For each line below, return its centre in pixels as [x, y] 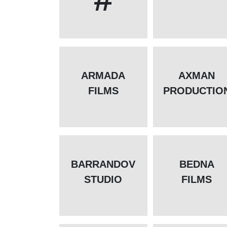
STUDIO [103, 180]
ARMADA [103, 76]
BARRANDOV [103, 164]
